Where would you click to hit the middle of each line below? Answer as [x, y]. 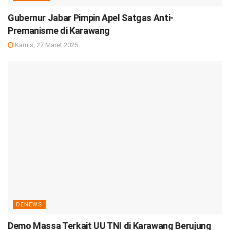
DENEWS [29, 205]
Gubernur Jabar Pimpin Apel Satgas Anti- [91, 17]
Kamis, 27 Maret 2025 [46, 45]
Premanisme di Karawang [59, 30]
